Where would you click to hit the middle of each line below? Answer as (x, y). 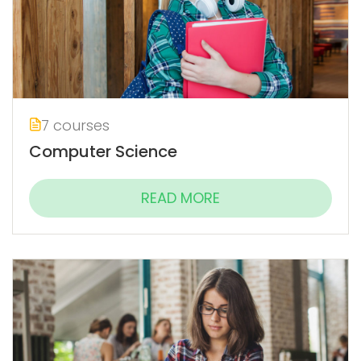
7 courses (75, 125)
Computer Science (103, 151)
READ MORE (180, 197)
